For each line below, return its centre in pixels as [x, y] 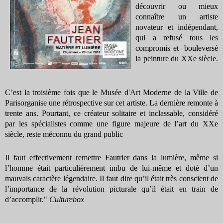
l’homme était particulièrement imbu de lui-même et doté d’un [111, 168]
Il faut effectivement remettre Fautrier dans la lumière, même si [111, 157]
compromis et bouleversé [177, 48]
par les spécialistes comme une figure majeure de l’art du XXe [111, 123]
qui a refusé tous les [177, 37]
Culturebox [67, 199]
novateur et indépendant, [177, 27]
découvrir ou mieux [177, 6]
